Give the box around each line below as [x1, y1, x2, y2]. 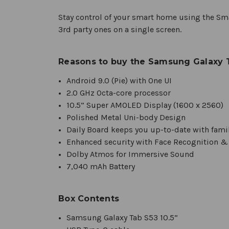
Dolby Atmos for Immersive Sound [66, 149, 195, 159]
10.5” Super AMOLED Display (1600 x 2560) [66, 100, 224, 110]
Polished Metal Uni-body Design [66, 112, 186, 122]
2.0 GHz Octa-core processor [66, 87, 171, 98]
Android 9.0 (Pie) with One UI [66, 75, 172, 85]
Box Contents [58, 193, 119, 203]
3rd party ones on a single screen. [58, 24, 181, 34]
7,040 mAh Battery [66, 161, 135, 171]
